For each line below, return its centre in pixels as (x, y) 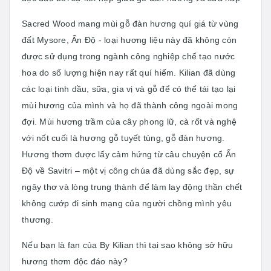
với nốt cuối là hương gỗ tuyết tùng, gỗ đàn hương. (123, 138)
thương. (38, 219)
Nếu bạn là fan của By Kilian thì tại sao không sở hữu (128, 245)
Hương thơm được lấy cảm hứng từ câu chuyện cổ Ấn (129, 154)
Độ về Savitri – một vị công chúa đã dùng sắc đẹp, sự (128, 170)
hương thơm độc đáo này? (75, 261)
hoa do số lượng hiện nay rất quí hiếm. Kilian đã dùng (129, 72)
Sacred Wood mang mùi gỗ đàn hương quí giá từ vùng (130, 23)
